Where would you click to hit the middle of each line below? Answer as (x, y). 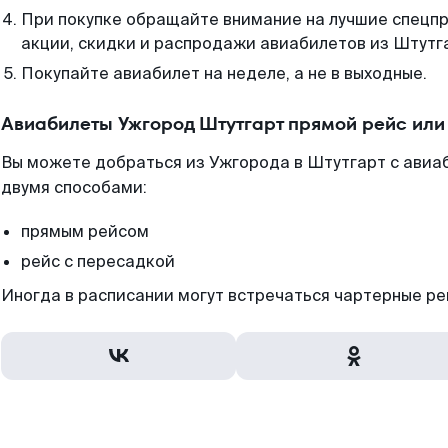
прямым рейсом (85, 231)
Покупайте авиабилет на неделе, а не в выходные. (224, 73)
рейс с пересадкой (98, 261)
